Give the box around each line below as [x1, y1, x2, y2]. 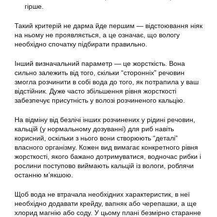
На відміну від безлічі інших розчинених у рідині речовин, [15, 116, 195, 124]
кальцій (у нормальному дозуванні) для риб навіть [15, 125, 174, 133]
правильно [111, 40, 145, 48]
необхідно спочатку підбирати [15, 40, 111, 48]
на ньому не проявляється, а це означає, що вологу [15, 31, 180, 39]
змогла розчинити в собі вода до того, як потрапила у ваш [15, 78, 199, 86]
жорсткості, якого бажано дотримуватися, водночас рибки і [15, 153, 201, 160]
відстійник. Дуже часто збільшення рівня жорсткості [15, 87, 176, 95]
